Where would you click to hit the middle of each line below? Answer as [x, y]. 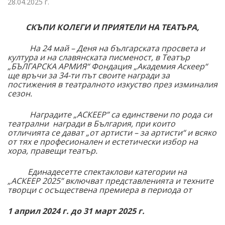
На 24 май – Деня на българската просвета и [117, 48]
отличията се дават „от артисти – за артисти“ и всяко [112, 133]
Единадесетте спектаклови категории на [107, 172]
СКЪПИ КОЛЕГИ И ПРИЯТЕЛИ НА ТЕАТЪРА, [113, 27]
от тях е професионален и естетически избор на [103, 142]
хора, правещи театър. [52, 151]
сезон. [20, 94]
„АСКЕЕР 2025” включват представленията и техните [110, 181]
